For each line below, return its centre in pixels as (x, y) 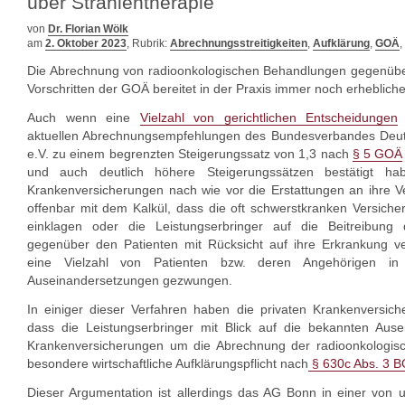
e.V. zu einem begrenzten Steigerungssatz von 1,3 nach (190, 154)
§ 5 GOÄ (377, 154)
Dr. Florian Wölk (88, 29)
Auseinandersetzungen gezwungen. (130, 280)
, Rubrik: (148, 43)
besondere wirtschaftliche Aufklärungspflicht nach (168, 363)
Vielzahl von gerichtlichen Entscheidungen (269, 118)
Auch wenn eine (84, 118)
